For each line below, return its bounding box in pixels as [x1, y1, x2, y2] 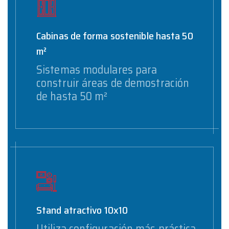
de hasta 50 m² [36, 87, 108, 105]
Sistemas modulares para [36, 60, 157, 79]
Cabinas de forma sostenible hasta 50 [36, 27, 193, 44]
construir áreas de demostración [36, 74, 190, 92]
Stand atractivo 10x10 [36, 201, 128, 218]
